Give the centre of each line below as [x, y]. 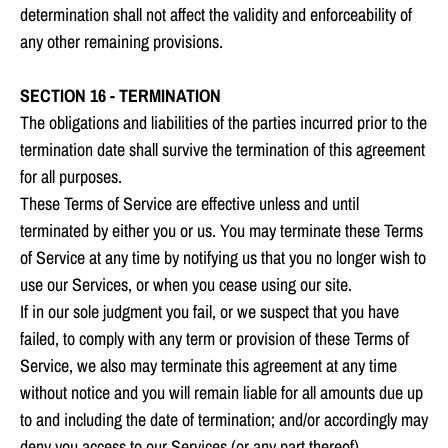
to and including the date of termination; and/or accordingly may [224, 420]
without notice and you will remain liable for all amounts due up [221, 393]
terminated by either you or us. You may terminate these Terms [221, 231]
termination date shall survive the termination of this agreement [222, 150]
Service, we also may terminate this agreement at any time [208, 366]
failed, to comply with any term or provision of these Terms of [214, 339]
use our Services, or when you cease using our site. [186, 285]
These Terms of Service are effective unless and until [189, 204]
